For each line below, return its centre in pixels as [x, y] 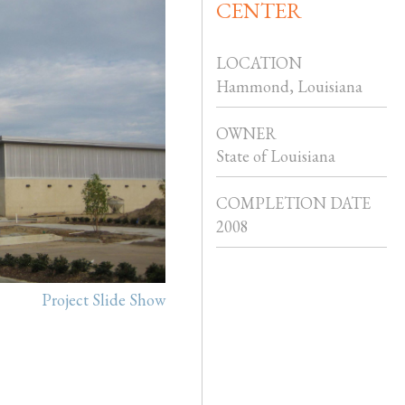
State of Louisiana [276, 156]
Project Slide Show [104, 299]
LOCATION [259, 63]
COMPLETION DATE [293, 203]
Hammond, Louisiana [289, 86]
